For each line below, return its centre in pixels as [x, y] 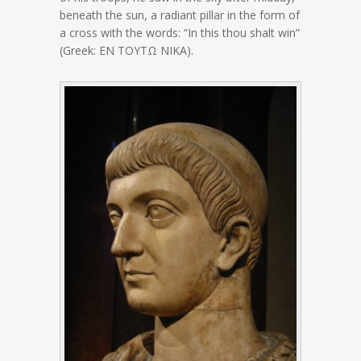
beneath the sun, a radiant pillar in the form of [180, 15]
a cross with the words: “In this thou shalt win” [180, 33]
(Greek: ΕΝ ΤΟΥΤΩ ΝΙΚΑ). [127, 50]
